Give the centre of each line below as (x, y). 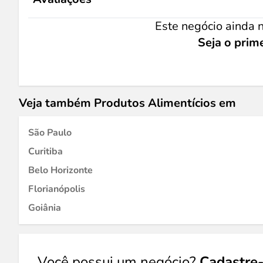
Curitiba (45, 151)
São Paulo (50, 133)
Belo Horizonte (60, 170)
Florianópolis (57, 189)
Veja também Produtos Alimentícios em (127, 103)
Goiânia (45, 208)
